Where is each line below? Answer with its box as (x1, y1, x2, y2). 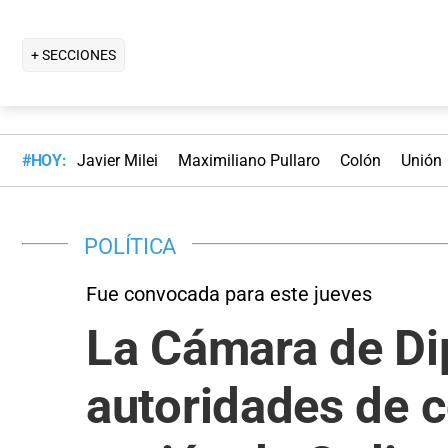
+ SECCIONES (31, 46, 116, 63)
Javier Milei (76, 151, 158, 171)
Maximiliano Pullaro (177, 151, 320, 171)
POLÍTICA (84, 232, 177, 259)
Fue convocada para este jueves (86, 281, 372, 306)
